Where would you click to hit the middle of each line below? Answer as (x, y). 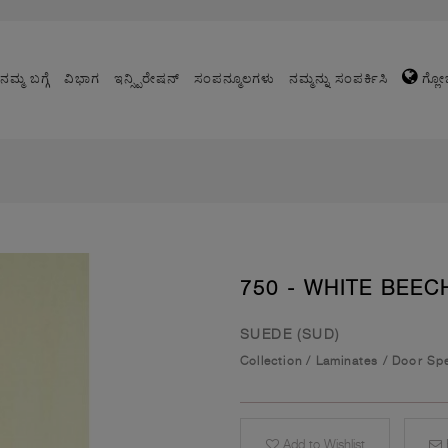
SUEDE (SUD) (290, 333)
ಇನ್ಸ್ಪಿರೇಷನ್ (147, 78)
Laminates (347, 360)
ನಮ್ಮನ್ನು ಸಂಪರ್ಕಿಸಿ (338, 78)
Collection (271, 360)
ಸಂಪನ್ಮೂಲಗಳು (234, 78)
